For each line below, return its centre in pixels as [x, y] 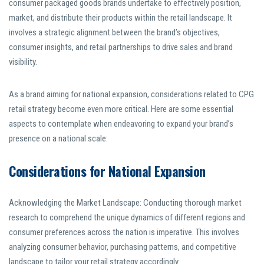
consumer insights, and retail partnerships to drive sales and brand [121, 47]
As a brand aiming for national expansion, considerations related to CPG [131, 95]
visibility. [23, 62]
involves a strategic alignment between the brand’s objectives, [114, 33]
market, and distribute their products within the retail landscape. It [121, 18]
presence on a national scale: [58, 139]
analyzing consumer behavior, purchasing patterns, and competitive [123, 247]
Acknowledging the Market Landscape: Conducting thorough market [125, 203]
